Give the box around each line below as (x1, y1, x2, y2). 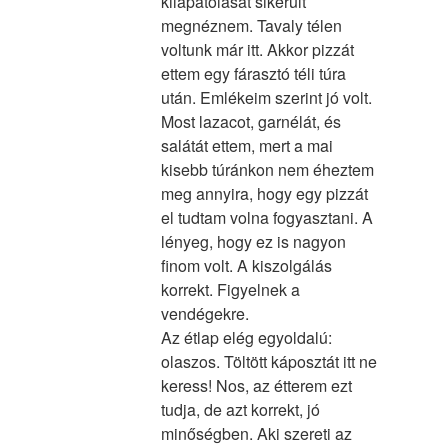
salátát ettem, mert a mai (160, 133, 333, 157)
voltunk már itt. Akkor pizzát (160, 37, 354, 61)
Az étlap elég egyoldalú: (160, 325, 332, 349)
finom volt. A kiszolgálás (160, 253, 332, 277)
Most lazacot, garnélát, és (160, 109, 341, 133)
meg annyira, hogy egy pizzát (160, 181, 368, 205)
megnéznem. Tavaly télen (160, 13, 342, 37)
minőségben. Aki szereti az (160, 421, 352, 445)
